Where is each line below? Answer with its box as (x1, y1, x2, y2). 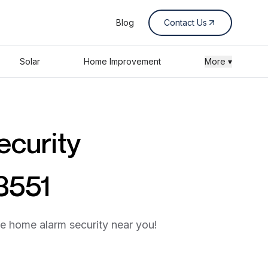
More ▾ (205, 56, 232, 66)
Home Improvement (83, 56, 161, 66)
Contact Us (164, 17, 207, 28)
